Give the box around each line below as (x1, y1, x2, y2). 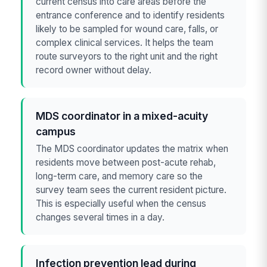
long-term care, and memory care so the (36, 170, 203, 182)
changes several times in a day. (36, 212, 165, 223)
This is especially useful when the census (36, 198, 207, 210)
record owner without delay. (36, 64, 152, 76)
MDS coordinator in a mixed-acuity (36, 109, 209, 122)
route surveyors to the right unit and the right (36, 50, 218, 62)
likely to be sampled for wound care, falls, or (36, 23, 219, 35)
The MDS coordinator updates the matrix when (36, 143, 229, 155)
